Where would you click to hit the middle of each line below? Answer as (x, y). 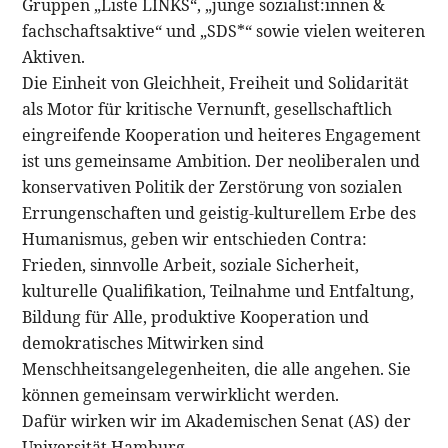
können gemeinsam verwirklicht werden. (181, 394)
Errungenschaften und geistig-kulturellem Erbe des (219, 212)
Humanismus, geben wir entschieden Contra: (195, 238)
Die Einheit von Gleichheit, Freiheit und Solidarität (216, 82)
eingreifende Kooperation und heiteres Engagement (222, 134)
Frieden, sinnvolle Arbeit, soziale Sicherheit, (191, 264)
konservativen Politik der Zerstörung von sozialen (212, 186)
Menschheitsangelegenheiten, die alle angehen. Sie (217, 368)
